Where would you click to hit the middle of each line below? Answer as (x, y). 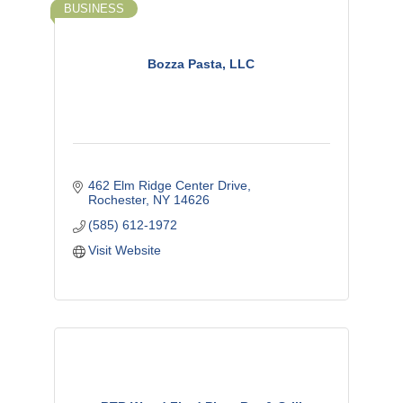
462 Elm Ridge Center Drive (168, 185)
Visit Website (125, 250)
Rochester (117, 199)
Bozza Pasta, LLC (201, 64)
